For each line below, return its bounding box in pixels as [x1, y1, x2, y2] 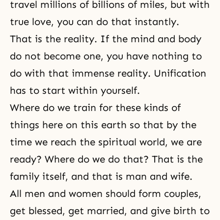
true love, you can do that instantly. [10, 16, 179, 27]
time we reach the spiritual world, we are [10, 136, 202, 148]
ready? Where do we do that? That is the [10, 153, 203, 165]
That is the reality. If [10, 33, 112, 45]
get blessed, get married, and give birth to [10, 205, 210, 217]
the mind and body [112, 33, 201, 45]
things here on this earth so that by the [10, 119, 196, 131]
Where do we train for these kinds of [10, 102, 181, 113]
